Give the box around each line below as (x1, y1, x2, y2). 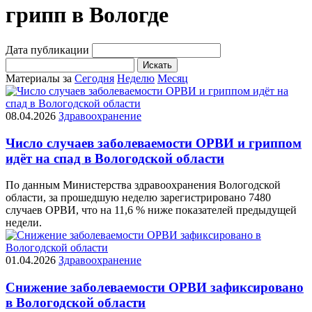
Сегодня (75, 72, 114, 84)
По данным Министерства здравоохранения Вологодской (6, 179, 281, 192)
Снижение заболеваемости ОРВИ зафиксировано (6, 280, 304, 295)
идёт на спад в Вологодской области (6, 150, 224, 166)
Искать (143, 59, 172, 70)
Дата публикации (6, 43, 89, 56)
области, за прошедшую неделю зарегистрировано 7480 (6, 192, 271, 204)
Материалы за (6, 72, 72, 84)
